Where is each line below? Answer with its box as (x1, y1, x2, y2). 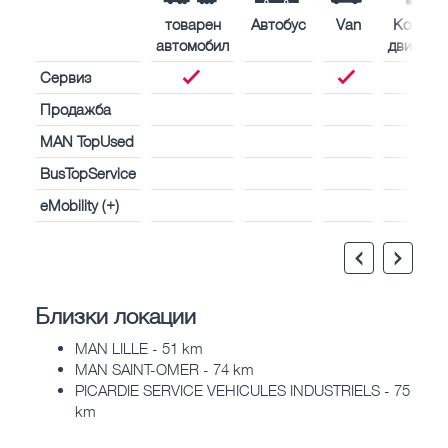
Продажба (40, 99, 111, 118)
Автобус (251, 14, 306, 33)
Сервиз (40, 67, 91, 86)
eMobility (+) (40, 195, 119, 214)
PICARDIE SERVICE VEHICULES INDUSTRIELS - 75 (75, 381, 410, 400)
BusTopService (40, 163, 136, 182)
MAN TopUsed (40, 131, 134, 150)
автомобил (156, 35, 229, 54)
